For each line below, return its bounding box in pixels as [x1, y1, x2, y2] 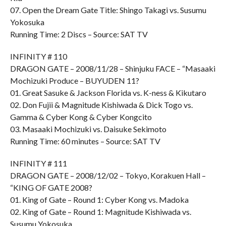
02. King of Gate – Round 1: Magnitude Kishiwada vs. [10, 207, 191, 216]
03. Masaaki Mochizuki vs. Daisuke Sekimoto [10, 124, 166, 134]
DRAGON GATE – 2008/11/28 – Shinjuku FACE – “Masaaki [10, 64, 215, 73]
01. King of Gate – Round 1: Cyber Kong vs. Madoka [10, 195, 189, 204]
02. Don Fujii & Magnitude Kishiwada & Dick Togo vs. [10, 100, 193, 109]
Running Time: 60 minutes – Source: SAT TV [10, 136, 160, 146]
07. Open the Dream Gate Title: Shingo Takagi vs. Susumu [10, 5, 206, 15]
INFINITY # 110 [10, 51, 67, 61]
